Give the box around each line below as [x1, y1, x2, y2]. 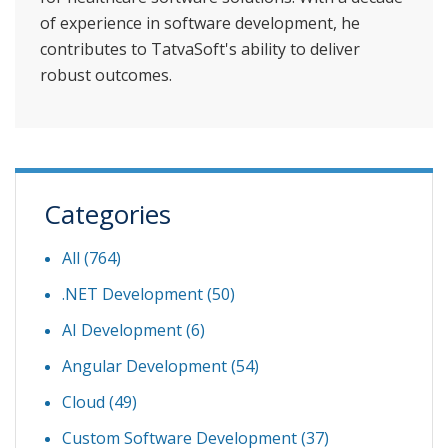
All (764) [62, 246, 121, 269]
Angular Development [62, 354, 231, 377]
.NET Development [62, 282, 207, 305]
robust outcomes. [40, 63, 172, 86]
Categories [44, 195, 171, 232]
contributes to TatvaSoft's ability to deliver [40, 37, 360, 60]
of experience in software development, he [40, 11, 360, 34]
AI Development [62, 318, 186, 341]
